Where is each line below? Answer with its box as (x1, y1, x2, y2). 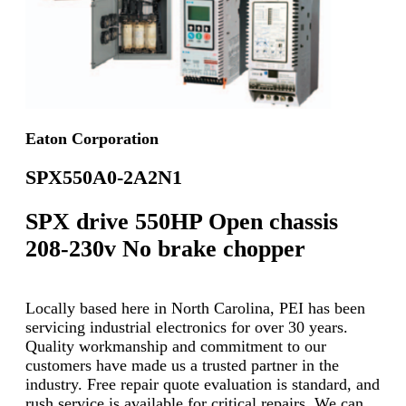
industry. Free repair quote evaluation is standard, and (25, 374, 380, 393)
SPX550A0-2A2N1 (25, 165, 182, 188)
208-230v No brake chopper (25, 236, 305, 263)
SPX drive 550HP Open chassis (25, 208, 338, 236)
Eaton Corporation (25, 130, 159, 149)
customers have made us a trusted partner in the (25, 355, 339, 374)
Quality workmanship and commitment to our (25, 336, 326, 355)
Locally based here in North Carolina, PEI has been (25, 298, 365, 317)
